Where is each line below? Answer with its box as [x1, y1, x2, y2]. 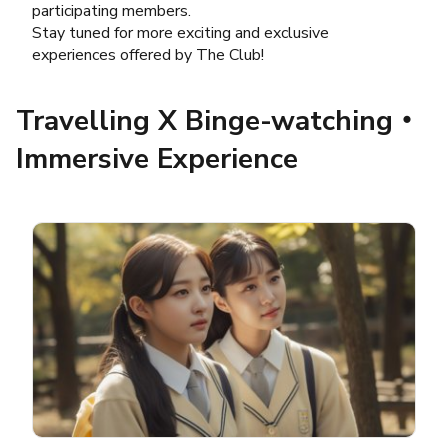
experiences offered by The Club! [32, 44, 264, 67]
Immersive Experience [16, 140, 298, 179]
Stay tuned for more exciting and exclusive [32, 22, 329, 45]
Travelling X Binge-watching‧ [16, 102, 421, 141]
